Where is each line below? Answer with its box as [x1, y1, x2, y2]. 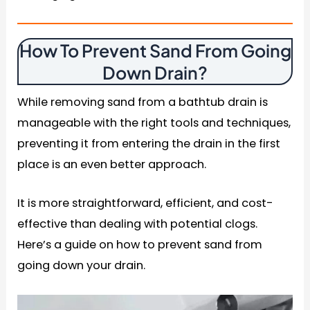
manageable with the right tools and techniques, [17, 115, 291, 131]
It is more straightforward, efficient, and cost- [17, 195, 274, 212]
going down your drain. [17, 257, 146, 274]
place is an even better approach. [17, 156, 207, 173]
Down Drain [102, 62, 198, 84]
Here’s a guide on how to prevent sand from [17, 237, 263, 253]
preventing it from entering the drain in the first [17, 136, 281, 152]
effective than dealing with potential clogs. [17, 216, 258, 232]
